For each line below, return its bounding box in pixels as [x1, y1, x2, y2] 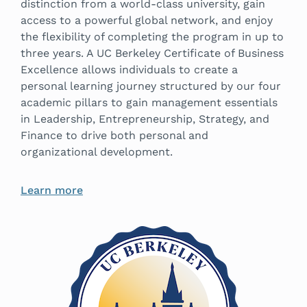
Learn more [21, 184, 83, 197]
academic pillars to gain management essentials [21, 96, 278, 110]
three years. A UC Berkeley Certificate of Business [21, 47, 284, 60]
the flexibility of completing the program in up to [21, 30, 284, 44]
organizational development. [21, 145, 173, 159]
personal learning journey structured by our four [21, 79, 281, 93]
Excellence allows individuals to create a [21, 63, 238, 77]
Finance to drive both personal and [21, 129, 208, 143]
